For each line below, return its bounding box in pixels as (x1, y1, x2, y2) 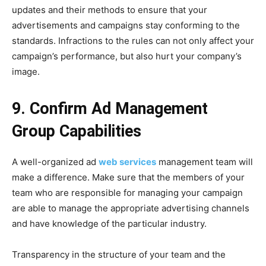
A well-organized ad (12, 156, 99, 168)
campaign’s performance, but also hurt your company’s (12, 50, 242, 62)
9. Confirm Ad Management (12, 99, 208, 119)
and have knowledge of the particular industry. (12, 218, 207, 230)
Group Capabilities (12, 122, 141, 141)
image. (12, 66, 40, 78)
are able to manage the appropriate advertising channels (12, 202, 249, 214)
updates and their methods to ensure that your (12, 4, 207, 16)
